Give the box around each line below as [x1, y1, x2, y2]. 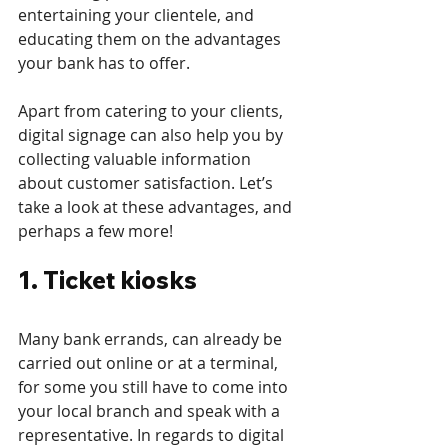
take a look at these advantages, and [18, 196, 296, 219]
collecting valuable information [18, 148, 255, 171]
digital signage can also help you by [18, 124, 287, 147]
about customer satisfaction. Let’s [18, 172, 277, 195]
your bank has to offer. [18, 52, 190, 75]
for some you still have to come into [18, 376, 292, 399]
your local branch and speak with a [18, 400, 284, 423]
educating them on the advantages [18, 28, 285, 51]
